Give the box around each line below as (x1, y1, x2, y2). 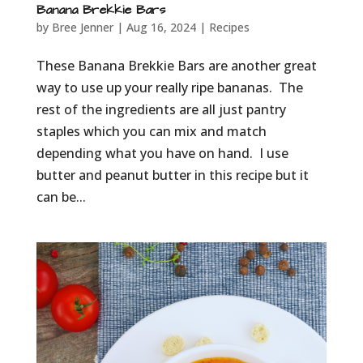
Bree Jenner (51, 19, 113, 35)
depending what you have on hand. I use (36, 143, 288, 162)
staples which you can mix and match (36, 122, 267, 140)
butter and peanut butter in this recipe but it (36, 165, 309, 184)
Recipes (208, 19, 250, 35)
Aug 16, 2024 (126, 19, 196, 35)
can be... (36, 187, 86, 206)
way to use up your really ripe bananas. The (36, 78, 303, 96)
